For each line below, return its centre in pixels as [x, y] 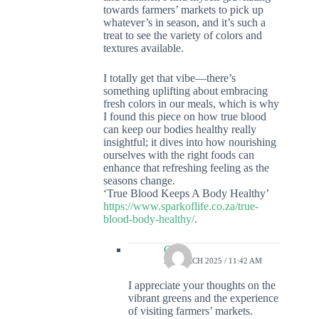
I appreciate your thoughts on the [202, 286]
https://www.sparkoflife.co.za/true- [181, 206]
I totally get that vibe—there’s [169, 78]
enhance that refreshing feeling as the [186, 168]
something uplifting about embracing [185, 91]
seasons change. [139, 181]
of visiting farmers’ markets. [190, 311]
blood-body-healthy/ [149, 219]
